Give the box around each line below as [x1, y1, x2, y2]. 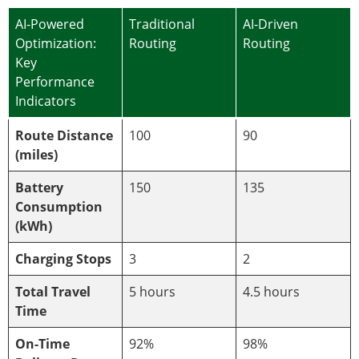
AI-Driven [243, 14, 298, 33]
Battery [15, 178, 63, 196]
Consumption [15, 197, 103, 216]
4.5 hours [243, 282, 300, 301]
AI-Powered [15, 14, 84, 33]
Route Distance [15, 126, 113, 144]
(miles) [15, 145, 58, 163]
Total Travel [15, 282, 91, 301]
